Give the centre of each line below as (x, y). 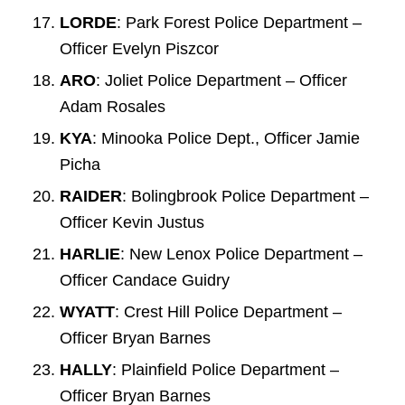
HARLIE (89, 254)
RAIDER (90, 196)
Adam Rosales (112, 106)
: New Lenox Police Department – (241, 254)
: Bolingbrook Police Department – (245, 196)
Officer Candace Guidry (144, 280)
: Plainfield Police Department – (225, 369)
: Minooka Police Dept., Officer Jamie (226, 138)
